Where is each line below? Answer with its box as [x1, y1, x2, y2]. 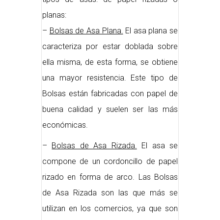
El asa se [137, 141, 178, 150]
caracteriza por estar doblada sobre [42, 42, 178, 51]
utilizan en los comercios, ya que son [42, 204, 178, 213]
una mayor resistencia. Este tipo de [42, 73, 178, 82]
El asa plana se [123, 26, 178, 35]
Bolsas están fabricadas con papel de [42, 89, 178, 98]
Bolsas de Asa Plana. [49, 26, 123, 35]
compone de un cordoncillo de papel [42, 157, 178, 166]
